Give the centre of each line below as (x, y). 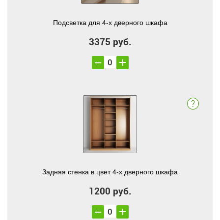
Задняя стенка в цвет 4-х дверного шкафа (110, 171)
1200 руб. (110, 191)
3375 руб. (110, 41)
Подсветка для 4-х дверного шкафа (110, 22)
